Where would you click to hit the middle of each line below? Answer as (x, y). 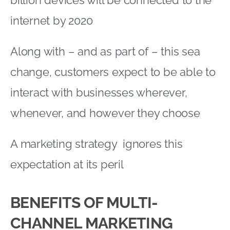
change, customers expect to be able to (113, 72)
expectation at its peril (67, 164)
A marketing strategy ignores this (97, 143)
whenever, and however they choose (105, 113)
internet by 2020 (52, 20)
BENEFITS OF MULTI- (84, 202)
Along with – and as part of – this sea (105, 51)
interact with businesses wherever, (99, 92)
